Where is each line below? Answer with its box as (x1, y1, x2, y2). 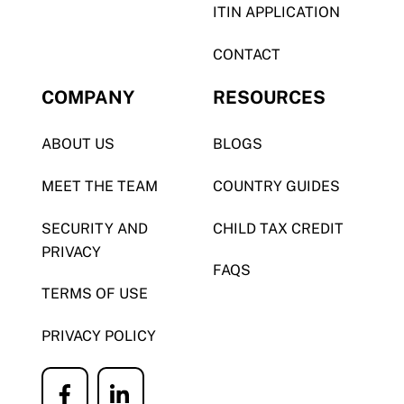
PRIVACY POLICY (41, 327, 156, 345)
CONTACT (212, 46, 280, 64)
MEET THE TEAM (41, 177, 158, 195)
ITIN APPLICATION (212, 4, 340, 22)
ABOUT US (41, 135, 115, 152)
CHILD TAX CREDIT (212, 219, 344, 237)
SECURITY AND (41, 219, 148, 237)
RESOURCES (212, 87, 326, 108)
